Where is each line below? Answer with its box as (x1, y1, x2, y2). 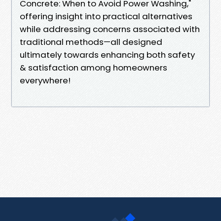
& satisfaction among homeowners (20, 61, 167, 74)
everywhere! (20, 74, 71, 86)
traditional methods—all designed (20, 36, 162, 48)
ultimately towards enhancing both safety (20, 48, 195, 61)
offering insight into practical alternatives (20, 10, 192, 22)
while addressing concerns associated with (20, 23, 200, 35)
